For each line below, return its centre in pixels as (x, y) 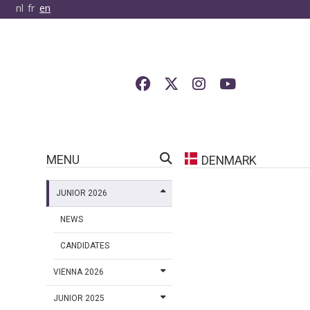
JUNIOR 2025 (79, 299)
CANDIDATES (85, 246)
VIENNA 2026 (79, 272)
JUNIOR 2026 (82, 193)
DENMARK (229, 161)
